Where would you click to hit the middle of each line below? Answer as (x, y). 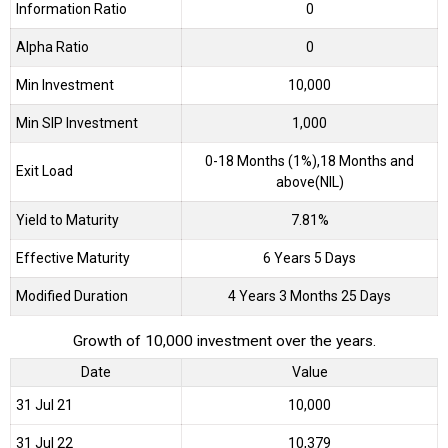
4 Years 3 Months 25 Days (309, 296)
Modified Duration (72, 296)
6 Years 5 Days (309, 258)
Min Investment (65, 85)
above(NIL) (309, 182)
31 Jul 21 (44, 404)
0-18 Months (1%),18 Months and (309, 161)
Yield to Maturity (67, 220)
